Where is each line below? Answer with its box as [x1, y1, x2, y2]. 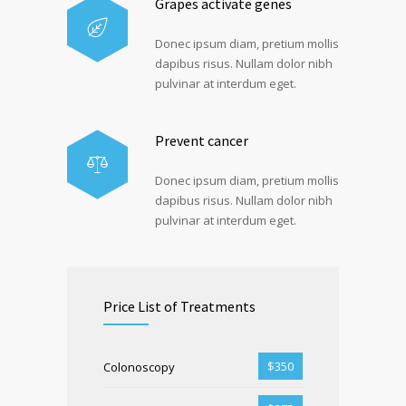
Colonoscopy [103, 358, 175, 375]
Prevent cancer [155, 130, 248, 150]
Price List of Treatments [103, 296, 256, 315]
